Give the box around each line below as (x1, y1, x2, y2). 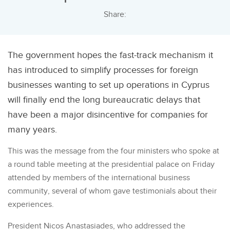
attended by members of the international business (8, 173, 190, 183)
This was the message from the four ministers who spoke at (8, 146, 219, 157)
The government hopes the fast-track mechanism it (8, 50, 213, 61)
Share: (104, 10, 126, 20)
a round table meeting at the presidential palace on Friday (8, 160, 215, 170)
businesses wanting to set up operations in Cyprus (8, 80, 209, 91)
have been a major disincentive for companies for (8, 109, 208, 121)
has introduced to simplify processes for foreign (8, 65, 198, 76)
